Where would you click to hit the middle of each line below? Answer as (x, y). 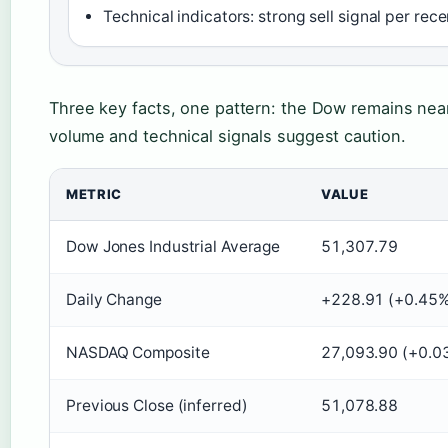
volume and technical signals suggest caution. (227, 136)
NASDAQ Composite (138, 353)
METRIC (94, 194)
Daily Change (114, 300)
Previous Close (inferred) (157, 406)
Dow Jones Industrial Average (173, 247)
